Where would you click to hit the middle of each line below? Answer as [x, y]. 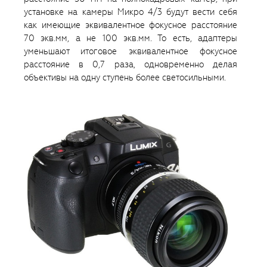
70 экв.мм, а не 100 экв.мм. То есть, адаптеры [131, 38]
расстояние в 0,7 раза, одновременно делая [131, 64]
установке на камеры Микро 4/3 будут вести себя [131, 12]
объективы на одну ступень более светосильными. [125, 77]
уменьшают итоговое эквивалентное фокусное [131, 51]
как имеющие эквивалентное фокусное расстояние [131, 25]
